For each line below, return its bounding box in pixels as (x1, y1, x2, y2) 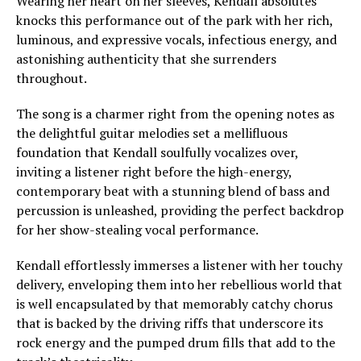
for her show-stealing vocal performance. (16, 220, 259, 239)
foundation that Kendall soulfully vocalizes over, (16, 143, 298, 161)
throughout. (16, 68, 87, 87)
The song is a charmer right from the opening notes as (16, 104, 334, 122)
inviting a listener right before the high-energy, (16, 162, 292, 180)
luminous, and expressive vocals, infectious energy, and (16, 30, 337, 48)
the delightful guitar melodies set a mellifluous (16, 123, 288, 142)
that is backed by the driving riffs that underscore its (16, 313, 323, 332)
